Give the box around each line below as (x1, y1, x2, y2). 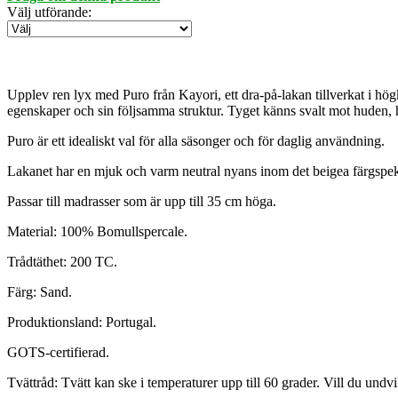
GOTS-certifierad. (7, 345, 109, 361)
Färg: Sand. (7, 284, 72, 300)
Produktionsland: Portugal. (7, 314, 156, 330)
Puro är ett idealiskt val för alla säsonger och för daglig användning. (7, 133, 385, 149)
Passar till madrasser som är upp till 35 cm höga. (7, 194, 276, 210)
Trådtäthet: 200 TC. (7, 254, 117, 270)
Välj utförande (7, 4, 88, 20)
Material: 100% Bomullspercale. (7, 224, 187, 240)
